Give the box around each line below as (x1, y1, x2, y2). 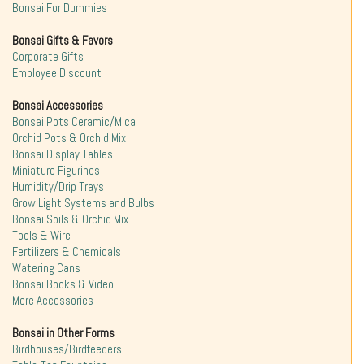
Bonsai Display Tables (12, 147, 113, 162)
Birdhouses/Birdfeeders (12, 342, 122, 357)
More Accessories (12, 293, 93, 309)
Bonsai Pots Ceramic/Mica (12, 115, 136, 130)
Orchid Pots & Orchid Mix (12, 131, 126, 146)
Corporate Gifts (12, 50, 84, 65)
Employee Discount (12, 66, 102, 81)
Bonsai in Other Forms (12, 326, 115, 341)
